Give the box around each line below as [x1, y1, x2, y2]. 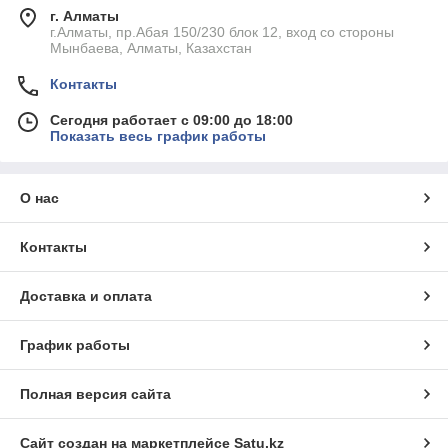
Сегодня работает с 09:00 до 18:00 [50, 112, 293, 129]
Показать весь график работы [50, 128, 266, 145]
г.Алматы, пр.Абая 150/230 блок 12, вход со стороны [50, 24, 394, 41]
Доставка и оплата [20, 288, 152, 305]
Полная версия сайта [20, 386, 171, 403]
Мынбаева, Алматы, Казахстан [50, 40, 252, 57]
